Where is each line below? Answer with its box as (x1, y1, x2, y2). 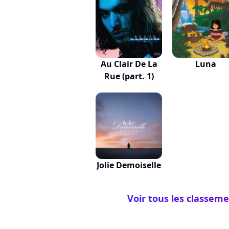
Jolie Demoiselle (97, 159, 161, 171)
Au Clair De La (100, 58, 157, 70)
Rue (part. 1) (104, 71, 154, 82)
